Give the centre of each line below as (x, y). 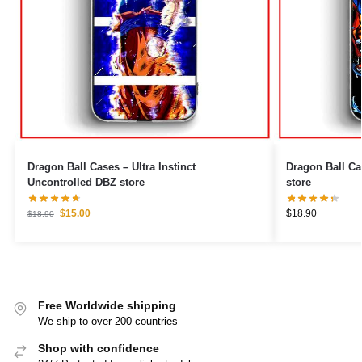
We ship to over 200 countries (108, 321)
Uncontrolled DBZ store (86, 182)
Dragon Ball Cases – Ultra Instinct (79, 166)
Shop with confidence (99, 348)
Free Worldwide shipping (107, 305)
